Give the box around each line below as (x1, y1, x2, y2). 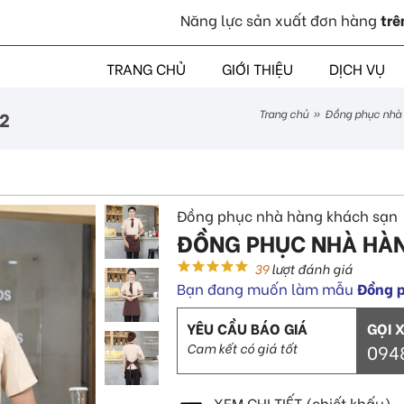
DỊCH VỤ (329, 58, 385, 78)
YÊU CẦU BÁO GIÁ (187, 317, 308, 338)
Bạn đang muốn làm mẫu (177, 277, 358, 298)
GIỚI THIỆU (222, 58, 293, 78)
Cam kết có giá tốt (187, 337, 298, 357)
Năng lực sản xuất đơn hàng (180, 9, 377, 30)
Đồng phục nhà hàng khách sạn (177, 204, 399, 225)
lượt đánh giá (269, 258, 353, 278)
